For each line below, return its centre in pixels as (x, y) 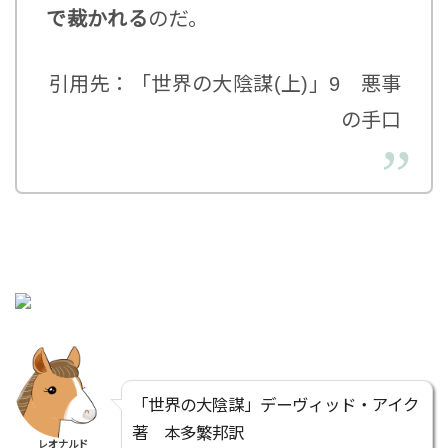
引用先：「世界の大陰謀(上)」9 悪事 (225, 83)
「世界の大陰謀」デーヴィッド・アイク (275, 405)
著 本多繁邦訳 (187, 433)
